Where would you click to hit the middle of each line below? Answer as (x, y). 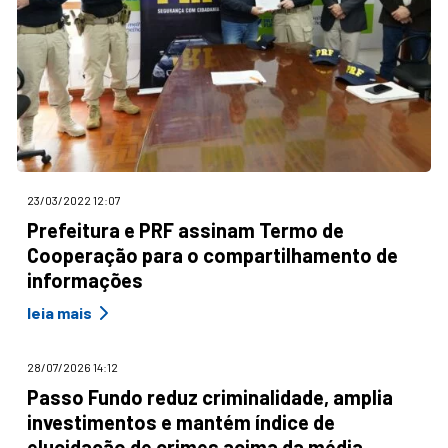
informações (85, 279)
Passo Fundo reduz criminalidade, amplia (210, 396)
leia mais (59, 312)
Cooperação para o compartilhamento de (212, 254)
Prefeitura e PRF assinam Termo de (185, 229)
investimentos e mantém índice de (181, 421)
